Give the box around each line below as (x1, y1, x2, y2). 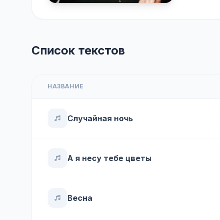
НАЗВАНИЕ (48, 82, 84, 90)
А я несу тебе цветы (67, 153, 152, 163)
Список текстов (31, 43, 125, 57)
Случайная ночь (67, 113, 133, 123)
